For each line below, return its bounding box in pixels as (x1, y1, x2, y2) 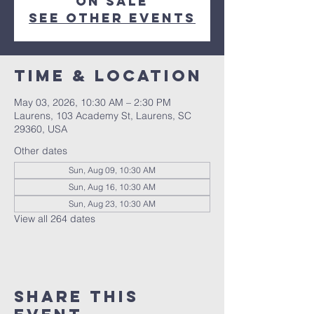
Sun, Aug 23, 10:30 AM (69, 198, 156, 209)
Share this (14, 287, 139, 306)
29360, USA (14, 123, 67, 135)
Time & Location (14, 66, 203, 86)
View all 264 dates (14, 212, 95, 225)
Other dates (14, 144, 67, 157)
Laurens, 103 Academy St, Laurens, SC (14, 109, 191, 122)
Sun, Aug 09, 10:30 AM (69, 165, 156, 175)
